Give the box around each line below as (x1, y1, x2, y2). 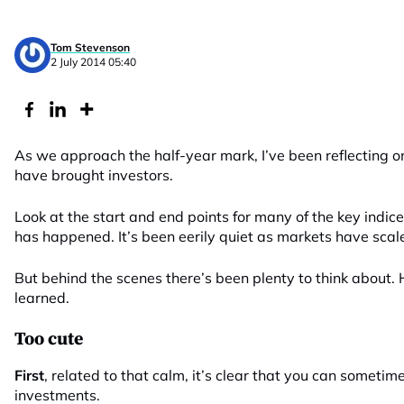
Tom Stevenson (50, 40, 130, 54)
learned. (14, 289, 69, 307)
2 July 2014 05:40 (50, 54, 136, 69)
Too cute (14, 328, 83, 351)
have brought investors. (14, 166, 173, 184)
